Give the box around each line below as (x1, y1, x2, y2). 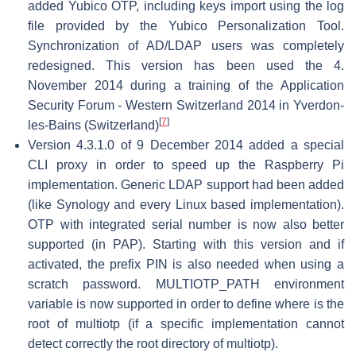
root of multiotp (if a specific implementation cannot (28, 316, 344, 331)
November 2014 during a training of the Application (28, 78, 344, 92)
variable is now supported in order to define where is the (28, 296, 344, 311)
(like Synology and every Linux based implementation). (28, 197, 344, 211)
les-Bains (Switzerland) (28, 118, 159, 132)
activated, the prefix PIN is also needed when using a (28, 257, 344, 271)
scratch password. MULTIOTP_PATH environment (28, 277, 344, 291)
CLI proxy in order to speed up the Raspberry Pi (28, 157, 344, 172)
